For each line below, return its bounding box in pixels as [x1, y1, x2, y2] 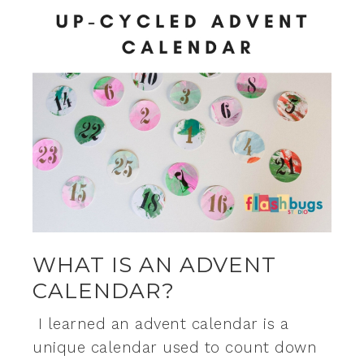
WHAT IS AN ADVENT [32, 251, 276, 278]
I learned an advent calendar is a [32, 314, 288, 333]
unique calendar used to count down [32, 338, 317, 357]
